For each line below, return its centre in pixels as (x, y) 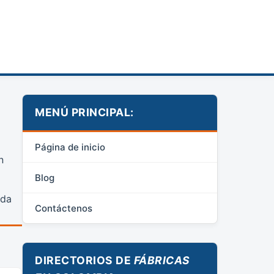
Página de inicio (70, 147)
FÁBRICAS (162, 260)
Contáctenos (64, 208)
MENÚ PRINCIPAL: (84, 112)
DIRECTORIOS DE (84, 260)
